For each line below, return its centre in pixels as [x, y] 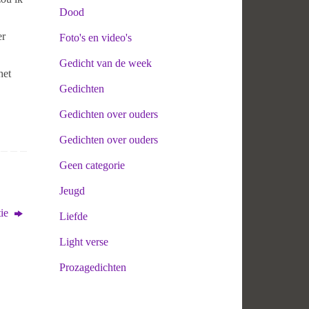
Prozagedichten [93, 267]
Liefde [73, 216]
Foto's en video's [96, 37]
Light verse [84, 241]
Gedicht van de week [106, 63]
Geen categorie [92, 165]
